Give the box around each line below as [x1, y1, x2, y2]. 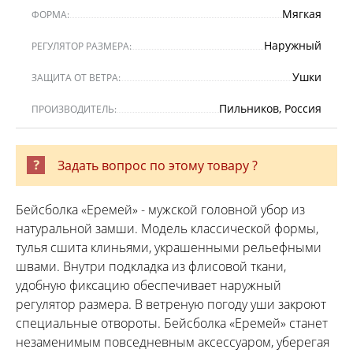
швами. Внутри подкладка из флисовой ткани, [16, 257, 286, 275]
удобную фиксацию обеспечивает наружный [16, 276, 281, 294]
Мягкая [282, 6, 321, 21]
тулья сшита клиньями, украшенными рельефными [16, 238, 321, 256]
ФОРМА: [32, 7, 69, 21]
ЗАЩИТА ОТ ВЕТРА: [32, 70, 121, 84]
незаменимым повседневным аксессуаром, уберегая [16, 333, 329, 351]
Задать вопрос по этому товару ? [58, 156, 258, 174]
